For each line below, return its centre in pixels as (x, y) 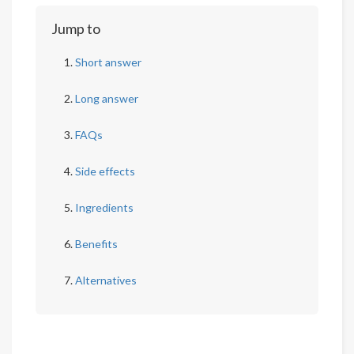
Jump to (76, 28)
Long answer (107, 98)
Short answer (108, 62)
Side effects (105, 171)
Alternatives (106, 280)
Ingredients (104, 207)
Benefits (96, 244)
